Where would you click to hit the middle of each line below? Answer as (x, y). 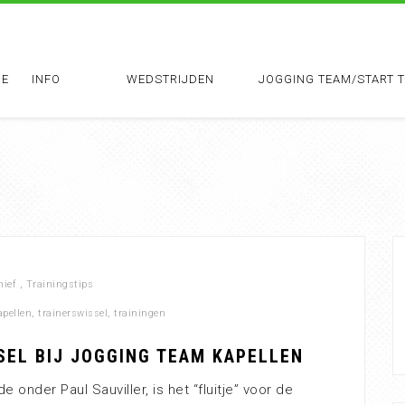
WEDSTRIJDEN (170, 79)
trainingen (140, 313)
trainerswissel (73, 313)
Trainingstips (59, 284)
